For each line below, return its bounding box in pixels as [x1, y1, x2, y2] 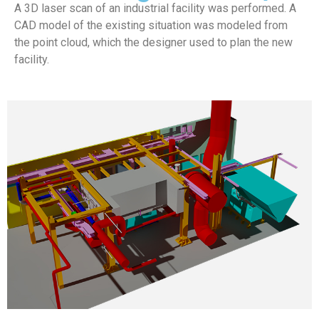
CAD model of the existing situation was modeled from [14, 19, 288, 33]
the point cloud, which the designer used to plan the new [14, 36, 293, 50]
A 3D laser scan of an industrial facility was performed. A [14, 1, 296, 16]
